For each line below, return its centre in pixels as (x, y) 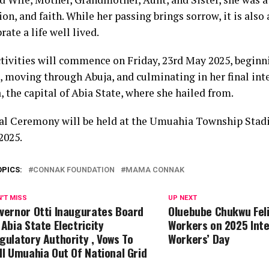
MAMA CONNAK (155, 170)
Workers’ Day (199, 239)
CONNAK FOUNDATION (74, 170)
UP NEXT (183, 198)
